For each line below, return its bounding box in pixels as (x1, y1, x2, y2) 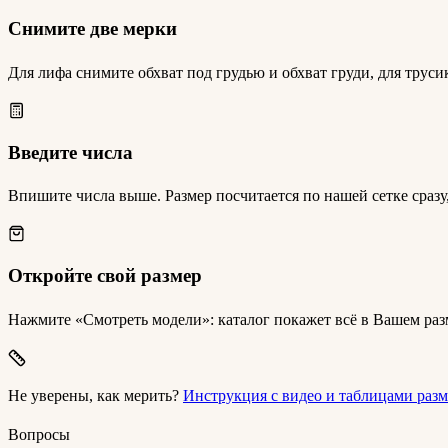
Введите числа (8, 141, 133, 163)
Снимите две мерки (8, 18, 177, 40)
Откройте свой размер (8, 265, 202, 287)
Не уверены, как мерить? (8, 386, 179, 404)
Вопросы (8, 425, 70, 443)
